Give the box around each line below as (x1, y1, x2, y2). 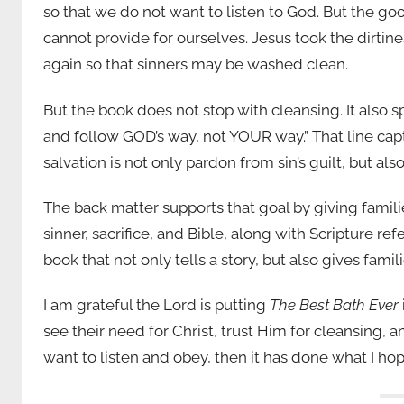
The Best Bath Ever (270, 296, 399, 315)
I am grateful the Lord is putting (43, 296, 270, 315)
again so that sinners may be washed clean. (43, 55, 348, 74)
